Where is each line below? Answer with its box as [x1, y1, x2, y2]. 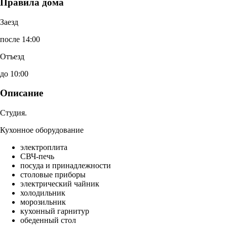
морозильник [20, 198, 66, 207]
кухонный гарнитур [20, 207, 89, 216]
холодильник [20, 188, 65, 198]
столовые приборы [20, 170, 86, 179]
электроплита [20, 143, 67, 152]
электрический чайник [20, 179, 99, 188]
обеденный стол [20, 216, 76, 225]
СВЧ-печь [20, 152, 54, 161]
